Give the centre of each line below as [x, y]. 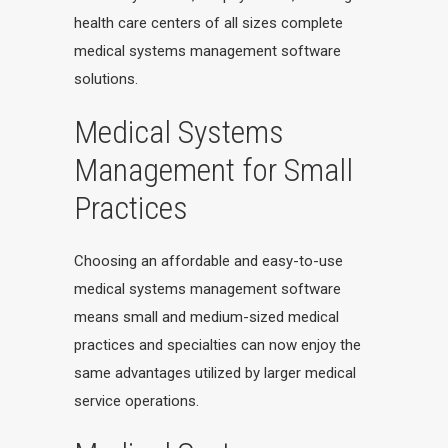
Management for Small [213, 170]
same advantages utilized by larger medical [215, 373]
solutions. [106, 79]
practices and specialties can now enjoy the [217, 345]
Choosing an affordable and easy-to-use [208, 261]
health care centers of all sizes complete [208, 23]
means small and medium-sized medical [206, 317]
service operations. [136, 401]
